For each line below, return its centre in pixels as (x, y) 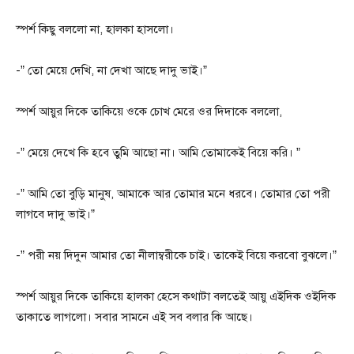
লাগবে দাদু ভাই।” (55, 214)
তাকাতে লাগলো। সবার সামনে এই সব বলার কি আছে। (134, 316)
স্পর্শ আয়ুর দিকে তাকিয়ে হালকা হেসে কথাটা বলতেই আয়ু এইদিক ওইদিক (176, 296)
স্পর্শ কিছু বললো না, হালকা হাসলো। (95, 29)
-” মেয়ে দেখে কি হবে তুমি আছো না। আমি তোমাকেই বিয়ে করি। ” (158, 152)
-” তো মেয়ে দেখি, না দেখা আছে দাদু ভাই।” (111, 70)
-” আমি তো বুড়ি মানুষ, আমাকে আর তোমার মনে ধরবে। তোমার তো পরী (173, 193)
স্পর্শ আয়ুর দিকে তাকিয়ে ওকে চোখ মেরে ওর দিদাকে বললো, (149, 111)
